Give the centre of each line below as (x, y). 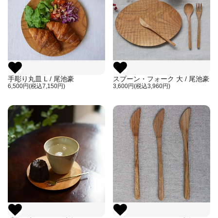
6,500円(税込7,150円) (36, 86)
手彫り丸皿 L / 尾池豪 (41, 79)
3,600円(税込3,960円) (142, 86)
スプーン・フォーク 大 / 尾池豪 (161, 79)
